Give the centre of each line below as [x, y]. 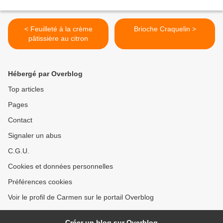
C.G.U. [19, 151]
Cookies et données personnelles [60, 167]
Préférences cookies [40, 182]
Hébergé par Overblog [45, 74]
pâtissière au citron [58, 39]
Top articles [26, 89]
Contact [20, 120]
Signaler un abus [35, 136]
